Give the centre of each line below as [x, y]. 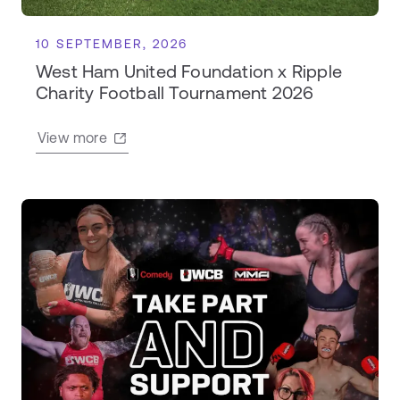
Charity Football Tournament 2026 [175, 93]
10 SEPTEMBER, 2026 [112, 44]
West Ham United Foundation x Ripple [189, 71]
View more [72, 138]
